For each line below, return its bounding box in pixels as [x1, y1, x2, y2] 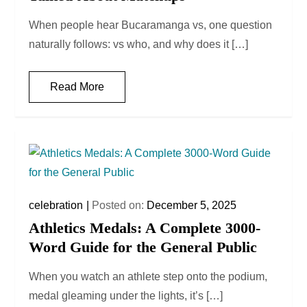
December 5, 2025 [147, 199, 237, 212]
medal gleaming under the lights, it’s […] [29, 290, 223, 302]
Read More [50, 81, 105, 93]
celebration [29, 199, 84, 212]
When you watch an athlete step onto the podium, [29, 271, 268, 283]
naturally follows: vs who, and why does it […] [29, 38, 249, 51]
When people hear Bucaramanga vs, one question [29, 19, 273, 32]
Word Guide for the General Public [29, 238, 258, 256]
